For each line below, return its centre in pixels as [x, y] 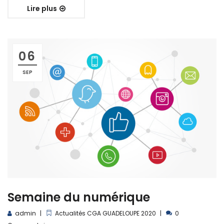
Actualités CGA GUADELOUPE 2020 [105, 213]
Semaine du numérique [79, 197]
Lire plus [43, 8]
